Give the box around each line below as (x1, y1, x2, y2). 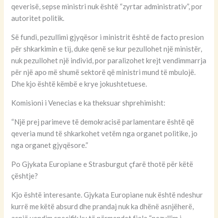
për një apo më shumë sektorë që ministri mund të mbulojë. (11, 68, 196, 77)
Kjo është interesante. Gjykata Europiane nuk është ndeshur (11, 190, 203, 200)
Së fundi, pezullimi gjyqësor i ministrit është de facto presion (11, 33, 204, 42)
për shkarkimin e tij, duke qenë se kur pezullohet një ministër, (11, 44, 202, 54)
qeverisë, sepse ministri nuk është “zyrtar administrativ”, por (11, 2, 203, 11)
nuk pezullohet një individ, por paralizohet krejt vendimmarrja (11, 56, 207, 65)
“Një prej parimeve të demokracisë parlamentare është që (11, 117, 195, 127)
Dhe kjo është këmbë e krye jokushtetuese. (11, 79, 147, 89)
